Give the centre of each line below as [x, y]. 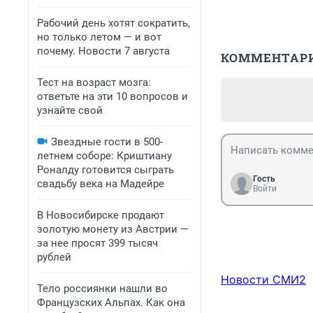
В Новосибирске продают [101, 215]
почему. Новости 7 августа [103, 51]
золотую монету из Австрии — [113, 229]
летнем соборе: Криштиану [104, 156]
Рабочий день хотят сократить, [114, 23]
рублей [54, 257]
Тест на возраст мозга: [94, 82]
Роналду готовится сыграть [105, 170]
